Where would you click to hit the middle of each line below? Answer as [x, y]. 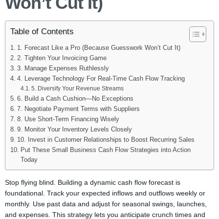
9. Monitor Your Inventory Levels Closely [74, 130]
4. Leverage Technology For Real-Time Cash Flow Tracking [101, 79]
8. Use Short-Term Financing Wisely [68, 119]
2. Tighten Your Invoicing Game [62, 58]
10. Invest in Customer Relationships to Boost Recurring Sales [106, 140]
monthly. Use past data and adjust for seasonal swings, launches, [106, 204]
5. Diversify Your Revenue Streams [78, 88]
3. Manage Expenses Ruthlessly [63, 68]
